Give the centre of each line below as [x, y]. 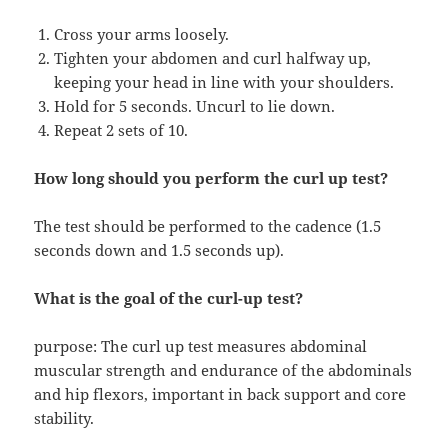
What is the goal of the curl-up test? [169, 298]
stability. [64, 418]
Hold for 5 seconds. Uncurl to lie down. [195, 106]
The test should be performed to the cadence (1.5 [208, 226]
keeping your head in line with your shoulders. [224, 82]
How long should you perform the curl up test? [211, 178]
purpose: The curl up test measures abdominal [201, 346]
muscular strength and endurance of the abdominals [223, 370]
